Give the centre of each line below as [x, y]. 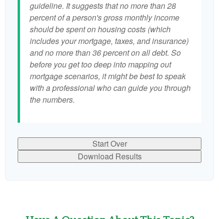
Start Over [109, 143]
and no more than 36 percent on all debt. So [105, 53]
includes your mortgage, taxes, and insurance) [109, 41]
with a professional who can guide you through [110, 88]
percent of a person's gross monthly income [105, 17]
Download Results [109, 156]
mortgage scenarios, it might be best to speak [108, 76]
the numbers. [52, 99]
